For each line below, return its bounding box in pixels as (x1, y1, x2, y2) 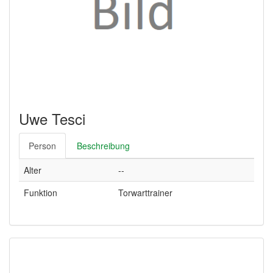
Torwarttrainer (118, 186, 172, 199)
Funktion (24, 186, 57, 199)
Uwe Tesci (19, 108, 85, 129)
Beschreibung (77, 140, 130, 152)
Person (29, 140, 56, 152)
